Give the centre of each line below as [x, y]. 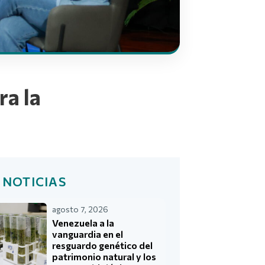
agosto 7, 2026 [80, 209]
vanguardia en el [88, 234]
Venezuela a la [83, 223]
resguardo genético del [103, 245]
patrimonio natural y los [104, 257]
